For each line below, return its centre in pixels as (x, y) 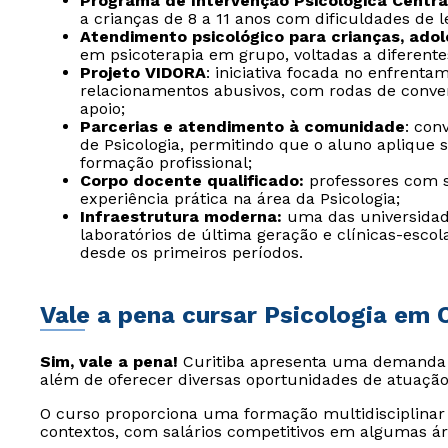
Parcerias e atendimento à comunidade (242, 126)
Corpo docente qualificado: (192, 180)
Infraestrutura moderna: (181, 216)
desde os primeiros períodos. (191, 252)
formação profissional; (166, 162)
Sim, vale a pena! (109, 361)
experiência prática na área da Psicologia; (240, 198)
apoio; (102, 108)
